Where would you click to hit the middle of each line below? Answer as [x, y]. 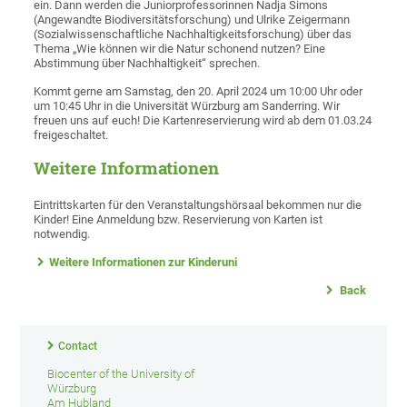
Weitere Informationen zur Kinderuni [144, 263]
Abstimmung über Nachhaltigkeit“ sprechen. [147, 64]
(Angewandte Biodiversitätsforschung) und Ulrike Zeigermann [192, 20]
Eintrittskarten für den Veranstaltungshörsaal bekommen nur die [198, 205]
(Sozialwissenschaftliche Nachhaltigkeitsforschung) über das [193, 35]
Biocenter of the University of [121, 374]
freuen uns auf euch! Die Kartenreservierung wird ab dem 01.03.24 [203, 121]
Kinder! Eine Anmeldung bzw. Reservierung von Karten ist [179, 220]
